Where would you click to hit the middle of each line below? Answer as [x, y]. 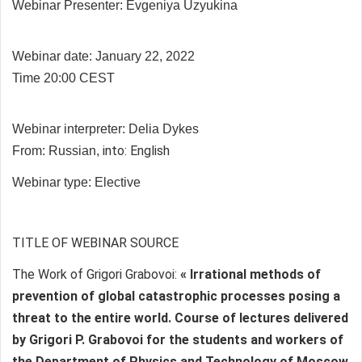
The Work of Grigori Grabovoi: [95, 274]
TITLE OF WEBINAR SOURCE [95, 242]
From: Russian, [56, 150]
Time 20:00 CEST [63, 78]
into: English [135, 150]
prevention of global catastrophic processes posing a [176, 296]
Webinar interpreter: [70, 128]
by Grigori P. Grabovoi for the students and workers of [178, 339]
